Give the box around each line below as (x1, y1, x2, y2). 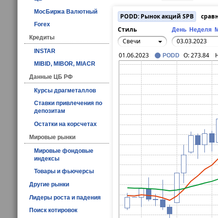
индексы (34, 155, 59, 162)
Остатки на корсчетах (34, 121, 97, 128)
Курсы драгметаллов (34, 87, 96, 94)
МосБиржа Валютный (34, 8, 97, 15)
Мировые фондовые (34, 147, 93, 154)
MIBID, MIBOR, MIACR (34, 60, 95, 68)
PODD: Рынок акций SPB (120, 12, 194, 21)
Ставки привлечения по (34, 100, 102, 107)
